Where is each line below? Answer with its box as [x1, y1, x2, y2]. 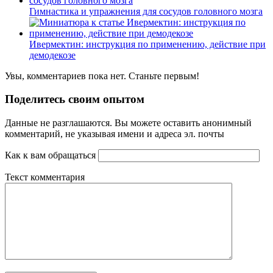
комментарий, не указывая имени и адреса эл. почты [5, 128, 224, 139]
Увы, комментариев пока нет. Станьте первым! [5, 70, 199, 81]
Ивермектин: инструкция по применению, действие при [29, 38, 266, 49]
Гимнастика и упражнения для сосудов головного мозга [29, 5, 263, 16]
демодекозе [29, 49, 76, 60]
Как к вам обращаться [5, 149, 96, 160]
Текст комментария [5, 171, 85, 182]
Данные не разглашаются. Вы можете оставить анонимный [5, 117, 252, 128]
